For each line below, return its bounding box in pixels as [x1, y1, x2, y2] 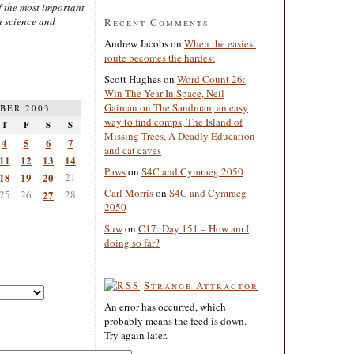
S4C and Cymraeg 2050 [141, 164, 243, 179]
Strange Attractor [144, 277, 258, 292]
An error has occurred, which [104, 299, 226, 314]
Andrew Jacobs [104, 36, 168, 51]
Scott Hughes [104, 71, 161, 86]
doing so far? [104, 235, 160, 250]
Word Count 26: [177, 71, 246, 86]
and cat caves [104, 142, 161, 157]
